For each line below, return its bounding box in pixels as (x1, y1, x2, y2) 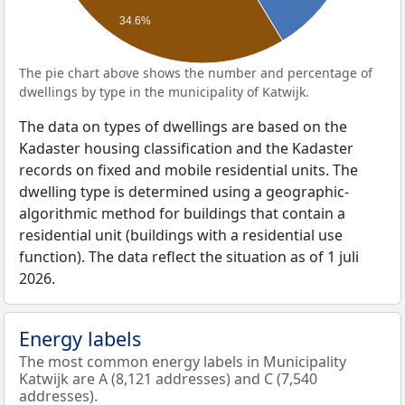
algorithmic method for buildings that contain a (19, 203, 345, 223)
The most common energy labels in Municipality (19, 352, 346, 372)
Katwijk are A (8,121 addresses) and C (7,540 (19, 369, 317, 389)
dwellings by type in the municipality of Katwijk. (19, 83, 309, 100)
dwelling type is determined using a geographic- (19, 182, 349, 202)
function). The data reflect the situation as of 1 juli (19, 247, 359, 267)
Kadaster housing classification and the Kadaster (19, 138, 353, 158)
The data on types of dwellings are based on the (19, 117, 347, 137)
